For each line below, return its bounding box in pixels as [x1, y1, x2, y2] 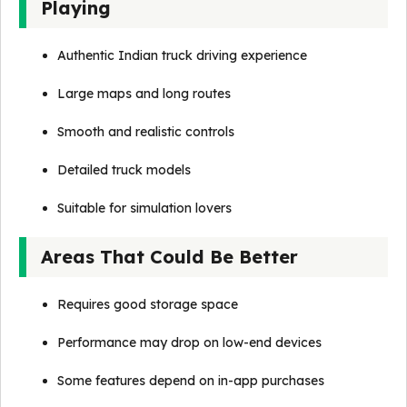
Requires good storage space [57, 296, 238, 313]
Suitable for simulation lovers [57, 200, 232, 216]
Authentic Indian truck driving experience [57, 47, 307, 64]
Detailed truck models [57, 162, 191, 178]
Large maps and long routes [57, 85, 231, 102]
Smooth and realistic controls [57, 124, 234, 140]
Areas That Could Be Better [41, 245, 298, 268]
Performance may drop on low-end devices [57, 334, 322, 351]
